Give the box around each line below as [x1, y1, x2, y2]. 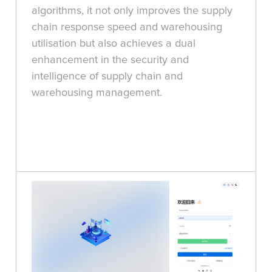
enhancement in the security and [32, 54, 189, 66]
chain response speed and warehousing [32, 21, 223, 33]
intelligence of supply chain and [32, 70, 183, 82]
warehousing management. [32, 87, 163, 98]
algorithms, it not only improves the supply [32, 5, 233, 16]
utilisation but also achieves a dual [32, 38, 196, 49]
